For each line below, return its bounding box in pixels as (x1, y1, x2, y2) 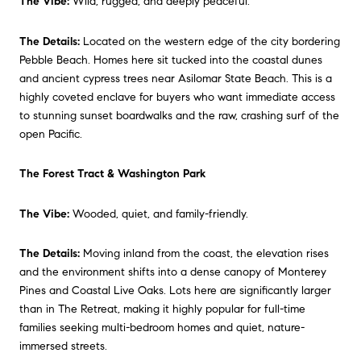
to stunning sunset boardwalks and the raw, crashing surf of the (19, 108, 339, 122)
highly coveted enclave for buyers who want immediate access (19, 89, 335, 104)
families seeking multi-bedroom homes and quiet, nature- (19, 321, 305, 335)
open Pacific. (19, 127, 82, 141)
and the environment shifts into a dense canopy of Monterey (19, 265, 326, 280)
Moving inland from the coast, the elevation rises (80, 247, 329, 261)
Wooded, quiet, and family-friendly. (69, 206, 248, 221)
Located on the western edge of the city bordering (80, 34, 340, 48)
